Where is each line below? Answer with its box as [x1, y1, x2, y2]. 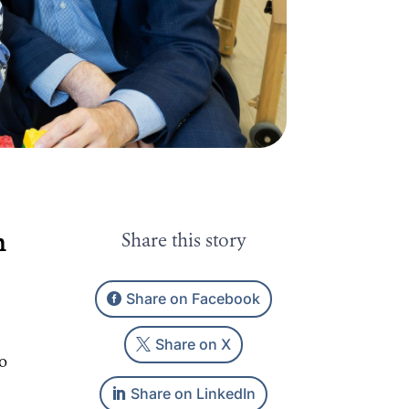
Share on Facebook [126, 289, 261, 309]
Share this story [121, 233, 246, 252]
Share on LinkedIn [131, 384, 257, 404]
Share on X [155, 334, 232, 353]
